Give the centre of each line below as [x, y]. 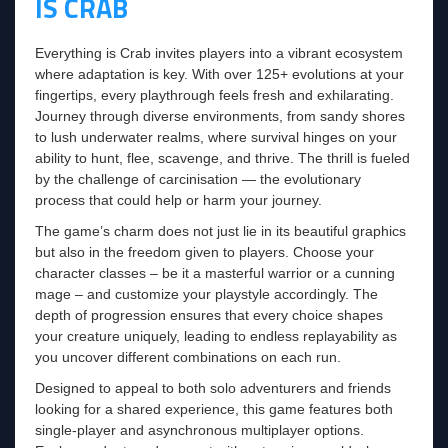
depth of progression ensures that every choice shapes [209, 314]
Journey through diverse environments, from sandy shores [220, 115]
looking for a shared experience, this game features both [214, 408]
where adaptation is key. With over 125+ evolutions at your [219, 73]
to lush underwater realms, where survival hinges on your [216, 136]
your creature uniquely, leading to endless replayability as [216, 335]
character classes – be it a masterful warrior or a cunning [215, 272]
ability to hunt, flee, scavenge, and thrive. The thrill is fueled [222, 157]
